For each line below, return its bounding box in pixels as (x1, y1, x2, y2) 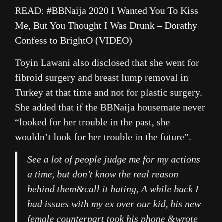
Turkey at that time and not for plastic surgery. (15, 87, 202, 98)
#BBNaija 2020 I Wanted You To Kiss (47, 5, 198, 16)
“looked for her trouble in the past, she (15, 116, 170, 128)
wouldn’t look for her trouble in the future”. (15, 131, 191, 143)
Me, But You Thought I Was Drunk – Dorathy (15, 20, 197, 31)
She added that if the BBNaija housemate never (15, 102, 205, 113)
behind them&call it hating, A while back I (27, 183, 199, 195)
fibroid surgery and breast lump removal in (15, 72, 188, 83)
